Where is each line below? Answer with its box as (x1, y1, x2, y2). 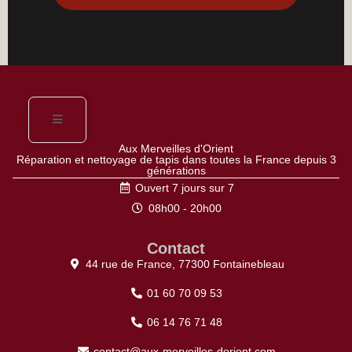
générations (146, 163, 206, 177)
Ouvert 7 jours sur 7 (135, 181, 235, 194)
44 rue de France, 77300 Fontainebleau (85, 257, 284, 270)
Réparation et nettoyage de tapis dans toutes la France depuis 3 (16, 152, 336, 166)
